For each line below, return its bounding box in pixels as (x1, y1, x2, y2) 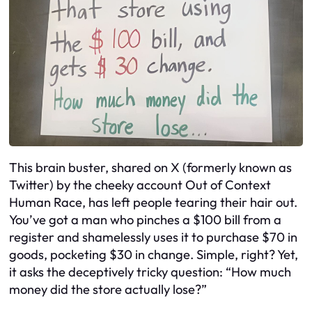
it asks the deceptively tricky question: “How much (9, 264, 291, 281)
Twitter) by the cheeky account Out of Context (9, 177, 271, 194)
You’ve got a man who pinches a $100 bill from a (9, 212, 281, 228)
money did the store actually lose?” (9, 281, 207, 298)
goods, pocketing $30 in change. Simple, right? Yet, (9, 247, 298, 263)
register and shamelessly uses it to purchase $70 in (9, 229, 297, 246)
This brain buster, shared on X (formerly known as (9, 159, 292, 176)
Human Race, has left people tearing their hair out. (9, 194, 297, 211)
